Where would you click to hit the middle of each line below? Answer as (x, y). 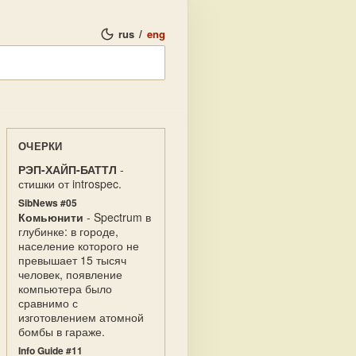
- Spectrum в (117, 217)
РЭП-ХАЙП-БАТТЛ (68, 169)
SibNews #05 (48, 203)
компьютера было (65, 288)
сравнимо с (48, 303)
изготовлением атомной (81, 317)
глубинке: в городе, (68, 231)
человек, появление (70, 274)
